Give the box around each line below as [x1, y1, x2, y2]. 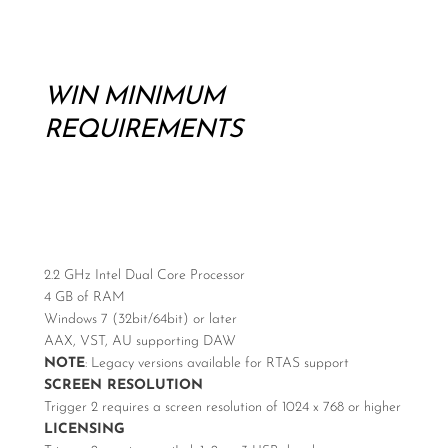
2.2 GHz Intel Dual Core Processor [44, 268, 245, 283]
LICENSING [44, 422, 125, 437]
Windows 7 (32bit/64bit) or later [44, 312, 237, 327]
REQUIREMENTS [44, 118, 242, 143]
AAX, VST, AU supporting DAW [44, 334, 236, 349]
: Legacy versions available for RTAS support [85, 356, 349, 371]
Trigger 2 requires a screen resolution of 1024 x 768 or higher [44, 400, 401, 415]
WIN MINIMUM [44, 85, 224, 110]
